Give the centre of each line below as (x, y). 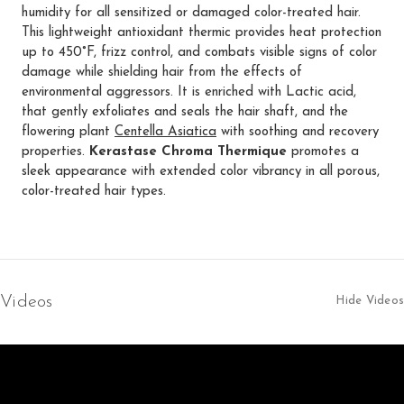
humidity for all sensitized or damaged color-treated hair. (191, 13)
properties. (55, 151)
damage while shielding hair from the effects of (162, 72)
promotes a (323, 151)
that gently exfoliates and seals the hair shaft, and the (185, 112)
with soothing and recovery (298, 132)
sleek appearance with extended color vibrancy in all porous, (201, 171)
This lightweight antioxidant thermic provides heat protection (202, 32)
